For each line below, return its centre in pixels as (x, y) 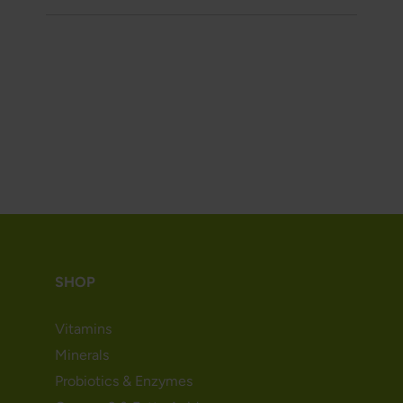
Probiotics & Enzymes (123, 381)
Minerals (81, 355)
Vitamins (83, 329)
